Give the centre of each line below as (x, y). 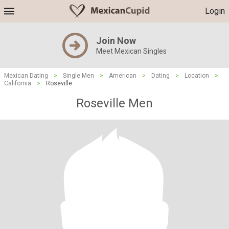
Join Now (116, 41)
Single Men (78, 76)
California (18, 83)
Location (197, 76)
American (123, 76)
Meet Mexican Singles (131, 51)
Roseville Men (114, 103)
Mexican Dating (26, 76)
